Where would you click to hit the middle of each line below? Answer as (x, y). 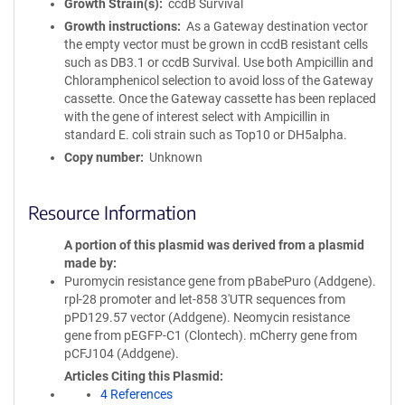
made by (89, 263)
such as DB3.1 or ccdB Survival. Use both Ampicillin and (219, 62)
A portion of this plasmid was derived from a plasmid (214, 245)
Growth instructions (121, 26)
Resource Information (112, 212)
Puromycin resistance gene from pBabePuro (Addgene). (220, 281)
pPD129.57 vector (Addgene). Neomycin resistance (207, 317)
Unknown (175, 157)
